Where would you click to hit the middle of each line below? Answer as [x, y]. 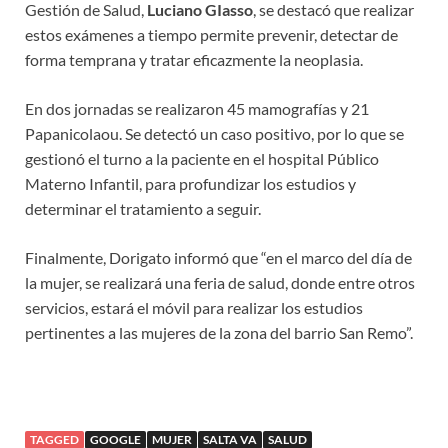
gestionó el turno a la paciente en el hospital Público [202, 159]
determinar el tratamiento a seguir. [143, 209]
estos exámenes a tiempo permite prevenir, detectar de [211, 35]
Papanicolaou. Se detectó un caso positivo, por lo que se [214, 134]
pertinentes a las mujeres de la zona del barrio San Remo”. [220, 333]
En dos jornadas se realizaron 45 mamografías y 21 [197, 109]
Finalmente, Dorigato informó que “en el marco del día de [218, 258]
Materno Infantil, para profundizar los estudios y [190, 184]
